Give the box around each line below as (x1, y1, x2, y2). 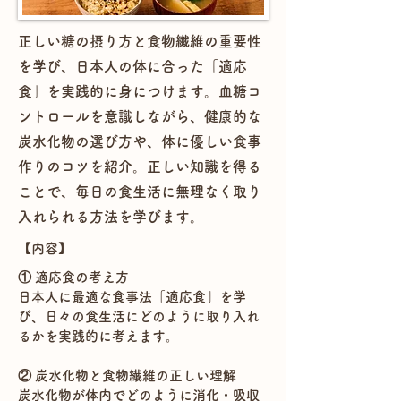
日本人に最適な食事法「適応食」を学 (18, 290, 246, 303)
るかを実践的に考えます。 (18, 329, 179, 343)
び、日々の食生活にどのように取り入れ (18, 310, 260, 323)
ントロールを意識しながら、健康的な (18, 109, 261, 124)
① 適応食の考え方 (18, 270, 129, 284)
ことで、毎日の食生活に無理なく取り (18, 184, 261, 199)
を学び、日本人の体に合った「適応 (18, 59, 247, 73)
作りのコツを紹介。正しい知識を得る (18, 159, 261, 174)
